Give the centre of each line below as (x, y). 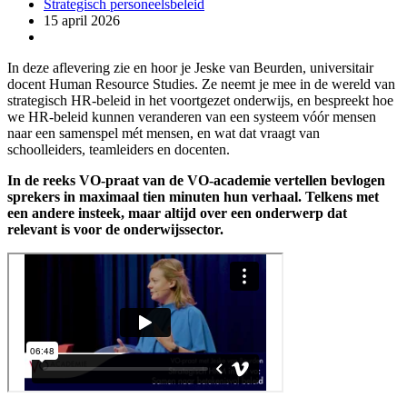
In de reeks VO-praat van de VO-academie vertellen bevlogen (196, 180)
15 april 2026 (82, 20)
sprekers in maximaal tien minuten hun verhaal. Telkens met (193, 196)
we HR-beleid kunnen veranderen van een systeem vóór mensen (192, 116)
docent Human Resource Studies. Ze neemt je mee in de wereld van (201, 84)
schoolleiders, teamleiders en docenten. (119, 149)
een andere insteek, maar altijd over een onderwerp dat (177, 213)
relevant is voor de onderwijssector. (115, 229)
